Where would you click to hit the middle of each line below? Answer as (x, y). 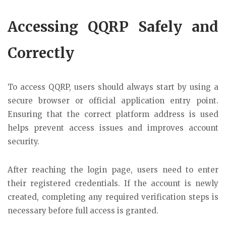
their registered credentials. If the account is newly (113, 184)
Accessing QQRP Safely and (113, 26)
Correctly (41, 53)
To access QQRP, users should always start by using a (113, 87)
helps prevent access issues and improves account (113, 128)
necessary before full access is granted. (83, 211)
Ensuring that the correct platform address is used (113, 114)
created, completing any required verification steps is (113, 197)
